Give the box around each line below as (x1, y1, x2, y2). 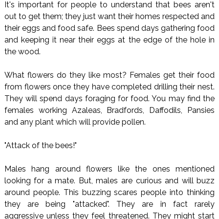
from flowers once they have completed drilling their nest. (4, 82, 215, 91)
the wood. (4, 46, 41, 56)
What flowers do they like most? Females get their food (4, 70, 215, 80)
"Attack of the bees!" (4, 140, 77, 150)
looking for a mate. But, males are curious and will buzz (4, 175, 215, 185)
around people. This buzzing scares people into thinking (4, 187, 215, 197)
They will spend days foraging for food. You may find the (4, 93, 215, 103)
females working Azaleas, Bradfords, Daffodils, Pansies (4, 105, 215, 115)
